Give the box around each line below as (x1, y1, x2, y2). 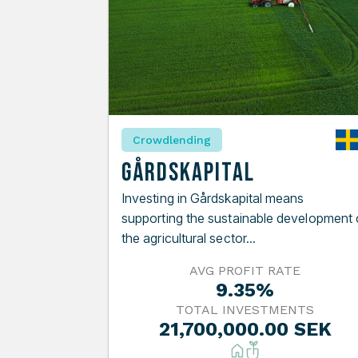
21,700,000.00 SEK (158, 317, 332, 340)
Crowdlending (133, 133, 211, 146)
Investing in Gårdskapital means (121, 189, 304, 206)
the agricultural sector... (121, 229, 257, 246)
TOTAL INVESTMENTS (176, 301, 315, 317)
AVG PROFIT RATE (189, 262, 301, 278)
